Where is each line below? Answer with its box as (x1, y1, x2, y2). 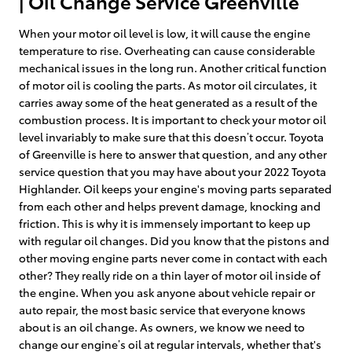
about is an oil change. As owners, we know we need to (19, 318, 305, 335)
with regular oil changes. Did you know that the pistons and (19, 232, 329, 248)
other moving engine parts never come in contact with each (19, 249, 328, 266)
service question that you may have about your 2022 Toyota (19, 163, 326, 179)
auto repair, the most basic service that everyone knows (19, 301, 306, 317)
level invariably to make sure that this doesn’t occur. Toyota (19, 128, 324, 145)
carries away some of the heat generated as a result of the (19, 93, 317, 110)
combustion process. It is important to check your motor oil (19, 111, 326, 127)
